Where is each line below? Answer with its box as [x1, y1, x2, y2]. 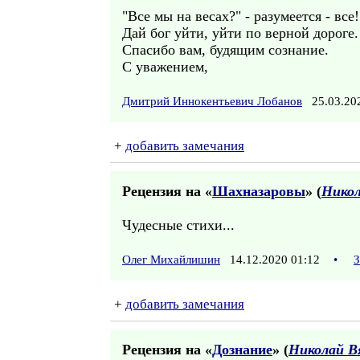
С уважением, [122, 59, 208, 75]
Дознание [212, 342, 272, 358]
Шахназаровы [212, 183, 305, 199]
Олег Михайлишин [122, 253, 220, 266]
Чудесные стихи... [122, 217, 235, 233]
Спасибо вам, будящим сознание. [122, 42, 329, 58]
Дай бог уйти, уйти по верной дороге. [122, 25, 358, 41]
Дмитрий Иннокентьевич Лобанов [122, 95, 302, 108]
